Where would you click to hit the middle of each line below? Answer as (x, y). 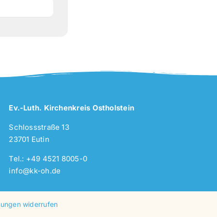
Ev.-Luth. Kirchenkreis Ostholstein (71, 108)
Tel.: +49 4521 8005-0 (48, 159)
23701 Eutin (29, 139)
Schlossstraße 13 (39, 127)
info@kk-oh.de (35, 171)
